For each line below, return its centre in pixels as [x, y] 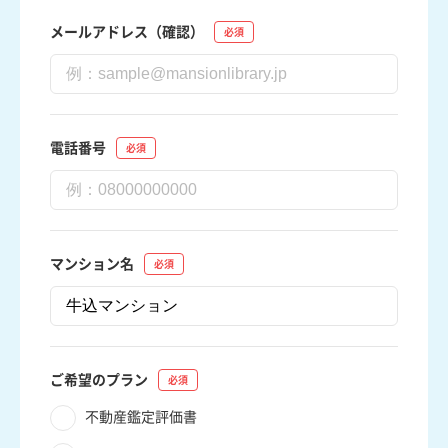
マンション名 [92, 264]
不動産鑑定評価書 [141, 417]
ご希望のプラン [99, 380]
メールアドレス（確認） [127, 32]
